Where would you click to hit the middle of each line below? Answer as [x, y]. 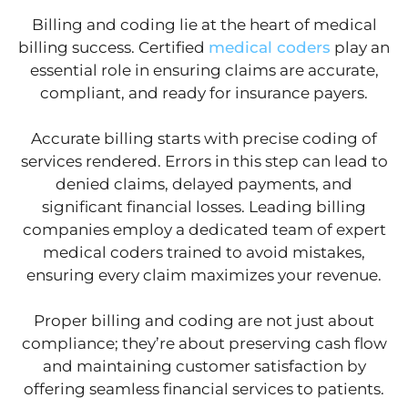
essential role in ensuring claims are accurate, [204, 71]
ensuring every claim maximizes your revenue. [204, 275]
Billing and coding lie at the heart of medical [204, 25]
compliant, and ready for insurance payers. [204, 93]
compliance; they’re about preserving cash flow [204, 344]
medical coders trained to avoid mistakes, [204, 253]
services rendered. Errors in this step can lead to [204, 162]
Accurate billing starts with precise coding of [204, 139]
